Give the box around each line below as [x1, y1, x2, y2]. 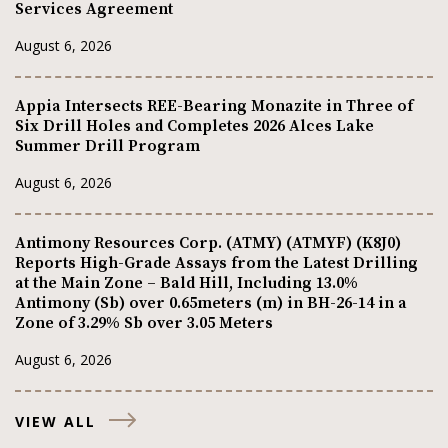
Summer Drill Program [15, 135, 200, 156]
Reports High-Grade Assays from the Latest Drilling [15, 252, 418, 273]
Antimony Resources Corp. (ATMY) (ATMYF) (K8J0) [15, 232, 401, 253]
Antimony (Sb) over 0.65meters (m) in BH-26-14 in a [15, 292, 407, 313]
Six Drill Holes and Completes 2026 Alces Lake [15, 115, 374, 136]
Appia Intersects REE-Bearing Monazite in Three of [15, 95, 413, 116]
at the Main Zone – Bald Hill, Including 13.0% [15, 272, 358, 293]
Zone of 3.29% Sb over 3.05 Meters [15, 312, 273, 333]
